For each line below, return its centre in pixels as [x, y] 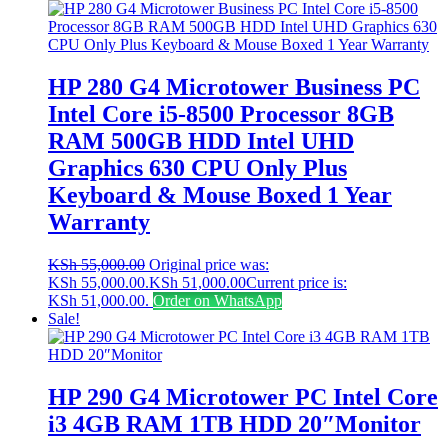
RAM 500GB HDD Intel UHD [201, 141]
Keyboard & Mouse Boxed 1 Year [220, 195]
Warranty [99, 222]
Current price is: [296, 283]
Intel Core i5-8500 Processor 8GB [221, 114]
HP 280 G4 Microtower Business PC [234, 87]
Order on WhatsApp [217, 301]
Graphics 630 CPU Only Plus [197, 168]
